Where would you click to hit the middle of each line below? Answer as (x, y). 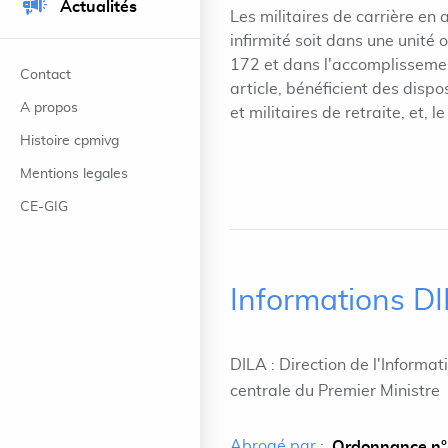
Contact (45, 75)
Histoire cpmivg (69, 141)
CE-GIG (44, 207)
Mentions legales (74, 174)
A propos (49, 108)
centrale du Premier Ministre (335, 391)
